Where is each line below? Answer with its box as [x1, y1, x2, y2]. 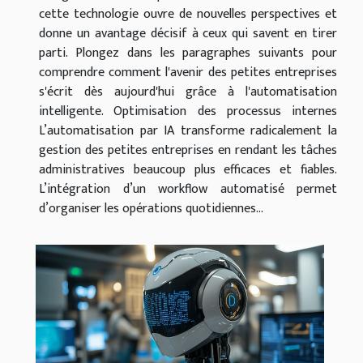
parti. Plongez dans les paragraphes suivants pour [39, 41, 337, 64]
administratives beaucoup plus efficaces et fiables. [39, 158, 337, 181]
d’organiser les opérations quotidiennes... [39, 197, 263, 220]
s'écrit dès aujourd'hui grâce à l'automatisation [39, 80, 337, 103]
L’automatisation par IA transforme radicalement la [39, 119, 337, 142]
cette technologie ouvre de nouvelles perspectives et [39, 2, 337, 25]
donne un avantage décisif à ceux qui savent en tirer [39, 22, 337, 45]
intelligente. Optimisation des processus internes [39, 100, 337, 122]
